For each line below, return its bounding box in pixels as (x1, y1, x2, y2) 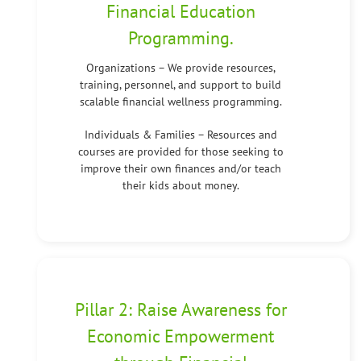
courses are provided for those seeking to (77, 143, 284, 159)
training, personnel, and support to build (80, 77, 281, 92)
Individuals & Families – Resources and (84, 127, 277, 142)
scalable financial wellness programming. (79, 93, 282, 109)
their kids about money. (122, 177, 239, 193)
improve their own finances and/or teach (80, 160, 281, 176)
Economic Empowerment (87, 325, 274, 348)
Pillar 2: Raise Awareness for (74, 298, 287, 322)
